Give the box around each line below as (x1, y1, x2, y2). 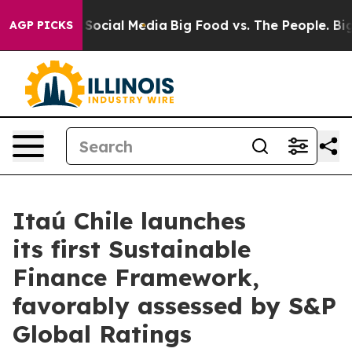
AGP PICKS (9, 18, 73, 32)
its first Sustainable (13, 234, 251, 264)
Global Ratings (13, 319, 192, 349)
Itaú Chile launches (13, 206, 246, 236)
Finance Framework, (13, 262, 259, 292)
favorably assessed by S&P (13, 291, 336, 321)
